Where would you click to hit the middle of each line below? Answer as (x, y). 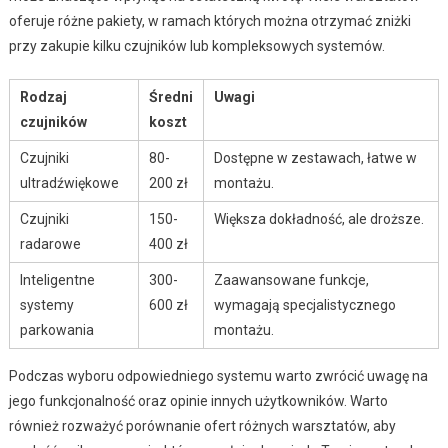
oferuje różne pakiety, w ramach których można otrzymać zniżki (209, 20)
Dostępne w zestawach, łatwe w (315, 157)
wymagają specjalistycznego (304, 304)
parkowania (56, 329)
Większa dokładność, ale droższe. (318, 218)
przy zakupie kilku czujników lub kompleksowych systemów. (196, 45)
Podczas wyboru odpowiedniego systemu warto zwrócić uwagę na (218, 375)
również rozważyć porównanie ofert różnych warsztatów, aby (202, 425)
